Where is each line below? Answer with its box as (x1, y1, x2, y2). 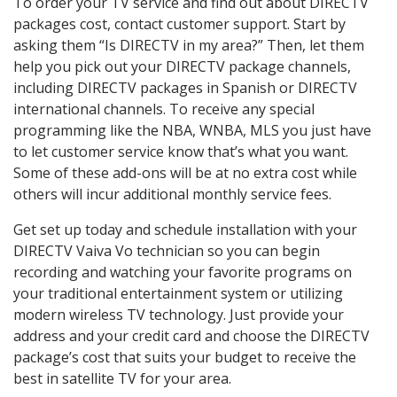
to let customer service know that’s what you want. (13, 142, 348, 162)
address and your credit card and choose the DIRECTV (13, 326, 370, 346)
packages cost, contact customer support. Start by (13, 14, 346, 35)
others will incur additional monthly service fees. (13, 184, 331, 205)
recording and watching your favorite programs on (13, 262, 352, 283)
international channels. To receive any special (13, 99, 315, 120)
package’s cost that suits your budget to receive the (13, 347, 356, 368)
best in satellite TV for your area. (13, 369, 231, 389)
